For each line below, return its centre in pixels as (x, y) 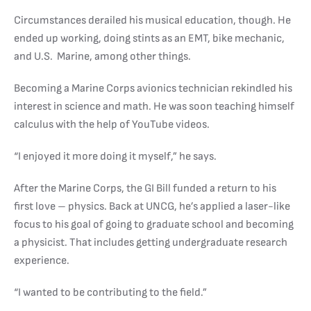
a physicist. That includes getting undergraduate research (151, 242)
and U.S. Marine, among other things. (102, 56)
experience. (42, 260)
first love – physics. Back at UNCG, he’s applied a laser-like (152, 206)
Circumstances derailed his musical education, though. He (152, 20)
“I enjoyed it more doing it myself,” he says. (115, 156)
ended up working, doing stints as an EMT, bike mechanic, (149, 38)
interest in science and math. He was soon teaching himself (154, 106)
